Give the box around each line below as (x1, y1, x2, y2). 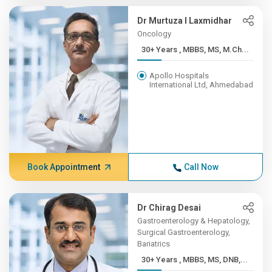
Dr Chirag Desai (137, 203, 202, 212)
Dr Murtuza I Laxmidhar (137, 16, 233, 25)
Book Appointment (27, 162, 100, 172)
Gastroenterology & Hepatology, (137, 216, 251, 225)
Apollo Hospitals (149, 71, 209, 80)
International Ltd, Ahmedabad (149, 80, 254, 89)
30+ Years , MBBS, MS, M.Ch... (179, 45, 250, 54)
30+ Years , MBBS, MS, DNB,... (179, 255, 248, 264)
